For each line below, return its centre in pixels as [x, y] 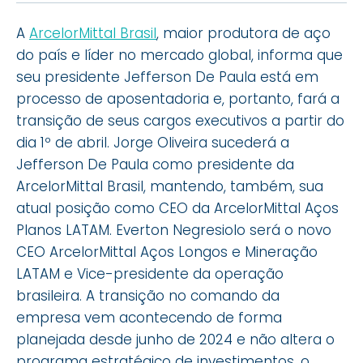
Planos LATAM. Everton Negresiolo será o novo [174, 230]
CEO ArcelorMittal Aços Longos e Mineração [167, 252]
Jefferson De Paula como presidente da [155, 164]
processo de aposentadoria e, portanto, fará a [178, 99]
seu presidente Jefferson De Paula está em [167, 77]
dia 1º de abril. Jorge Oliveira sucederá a [153, 143]
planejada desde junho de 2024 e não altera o [175, 340]
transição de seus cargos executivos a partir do [180, 121]
